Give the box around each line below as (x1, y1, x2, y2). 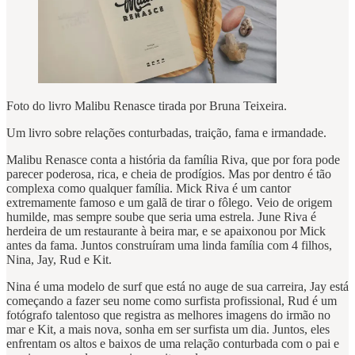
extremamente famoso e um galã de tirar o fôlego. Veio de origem (6, 196, 332, 210)
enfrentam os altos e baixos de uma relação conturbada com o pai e (6, 337, 339, 351)
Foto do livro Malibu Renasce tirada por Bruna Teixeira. (6, 99, 287, 113)
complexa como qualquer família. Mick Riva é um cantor (6, 181, 291, 196)
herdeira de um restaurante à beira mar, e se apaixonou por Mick (6, 224, 326, 239)
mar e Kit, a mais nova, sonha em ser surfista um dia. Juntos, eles (6, 323, 330, 337)
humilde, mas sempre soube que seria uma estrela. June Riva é (6, 210, 316, 224)
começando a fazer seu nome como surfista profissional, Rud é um (6, 294, 337, 308)
